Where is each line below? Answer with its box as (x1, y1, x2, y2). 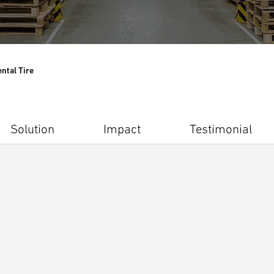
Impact (103, 122, 141, 136)
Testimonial (190, 122, 252, 136)
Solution (10, 122, 54, 136)
